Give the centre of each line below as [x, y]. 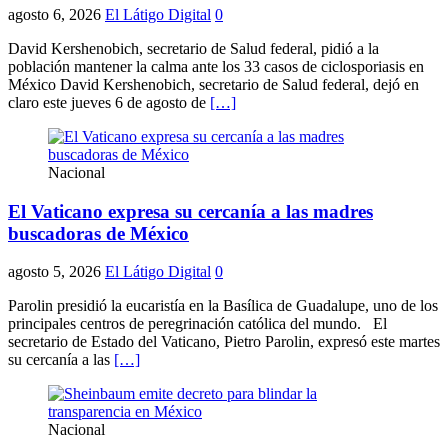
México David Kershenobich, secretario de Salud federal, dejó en [213, 84]
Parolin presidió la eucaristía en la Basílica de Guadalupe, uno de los [223, 306]
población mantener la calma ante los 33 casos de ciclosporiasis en [216, 66]
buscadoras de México [98, 233]
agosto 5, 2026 [54, 272]
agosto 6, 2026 [54, 14]
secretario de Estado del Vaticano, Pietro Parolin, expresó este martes [224, 342]
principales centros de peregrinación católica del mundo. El [197, 324]
